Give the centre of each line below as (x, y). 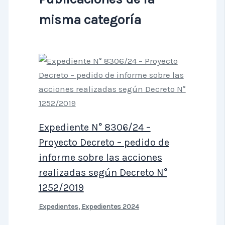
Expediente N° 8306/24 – (94, 127)
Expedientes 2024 (110, 206)
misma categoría (90, 20)
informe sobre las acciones (100, 157)
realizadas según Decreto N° (103, 172)
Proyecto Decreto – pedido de (104, 142)
